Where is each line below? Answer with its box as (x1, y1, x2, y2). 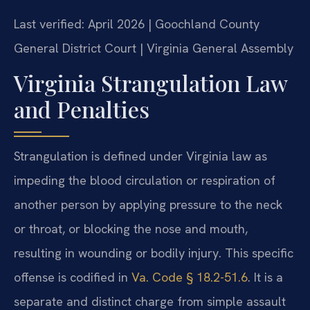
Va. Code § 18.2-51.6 (131, 269, 248, 285)
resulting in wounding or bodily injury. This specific (14, 245, 293, 261)
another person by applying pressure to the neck (14, 197, 282, 212)
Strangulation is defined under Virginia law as (14, 148, 267, 164)
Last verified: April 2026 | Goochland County (14, 15, 259, 32)
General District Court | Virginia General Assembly (14, 39, 293, 56)
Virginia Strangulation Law (14, 68, 287, 98)
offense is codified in (14, 269, 131, 285)
